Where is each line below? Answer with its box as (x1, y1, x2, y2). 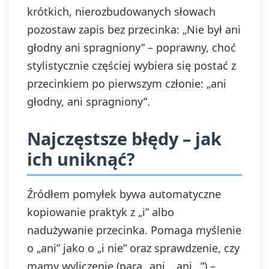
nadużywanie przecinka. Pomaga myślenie (27, 223, 241, 237)
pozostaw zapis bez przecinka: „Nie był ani (27, 22, 241, 37)
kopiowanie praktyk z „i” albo (27, 205, 174, 219)
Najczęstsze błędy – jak (27, 127, 222, 150)
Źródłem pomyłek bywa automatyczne (27, 187, 221, 201)
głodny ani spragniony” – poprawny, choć (27, 40, 236, 55)
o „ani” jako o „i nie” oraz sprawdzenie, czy (27, 241, 240, 255)
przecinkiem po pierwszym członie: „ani (27, 76, 226, 91)
